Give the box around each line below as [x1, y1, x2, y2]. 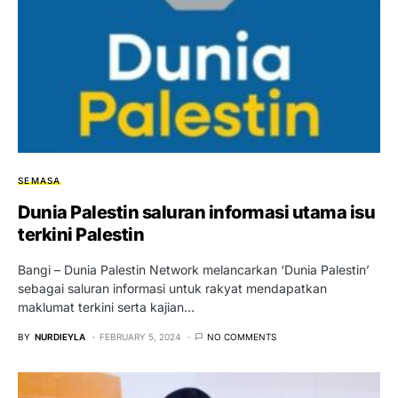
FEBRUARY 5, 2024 [99, 330, 180, 342]
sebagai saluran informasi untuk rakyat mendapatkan [18, 280, 327, 296]
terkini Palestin [18, 223, 144, 245]
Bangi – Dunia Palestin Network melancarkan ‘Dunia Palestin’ [18, 261, 370, 277]
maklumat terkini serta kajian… [18, 298, 195, 314]
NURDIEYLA [35, 330, 85, 342]
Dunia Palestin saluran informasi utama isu [18, 201, 375, 223]
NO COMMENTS [207, 330, 276, 342]
